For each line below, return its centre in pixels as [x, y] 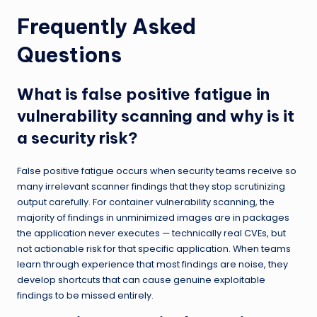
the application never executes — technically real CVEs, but [151, 234]
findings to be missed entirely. [85, 296]
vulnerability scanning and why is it [156, 116]
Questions [69, 55]
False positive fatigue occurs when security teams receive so [157, 171]
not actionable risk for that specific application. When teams [154, 249]
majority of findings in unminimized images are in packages [153, 218]
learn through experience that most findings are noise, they [152, 265]
